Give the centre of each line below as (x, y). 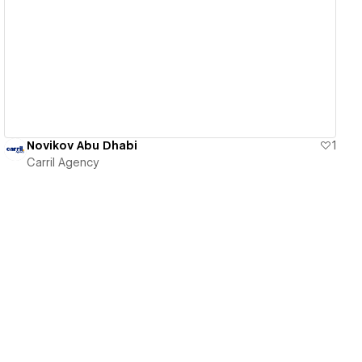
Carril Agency (63, 162)
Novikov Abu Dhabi (82, 145)
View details (164, 27)
